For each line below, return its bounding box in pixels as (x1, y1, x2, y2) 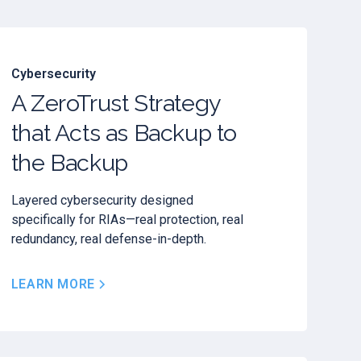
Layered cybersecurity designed (10, 193, 193, 209)
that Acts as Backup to (10, 119, 238, 147)
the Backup (10, 149, 128, 177)
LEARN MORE (10, 276, 95, 293)
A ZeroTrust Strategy (10, 89, 221, 118)
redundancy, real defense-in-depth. (10, 231, 206, 247)
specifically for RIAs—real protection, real (10, 212, 243, 228)
